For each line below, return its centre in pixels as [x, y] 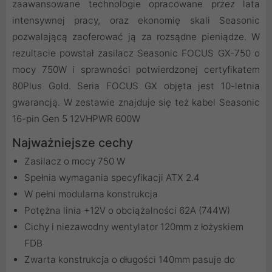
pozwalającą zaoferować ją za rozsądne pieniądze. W [136, 37]
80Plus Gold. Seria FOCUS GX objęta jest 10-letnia [136, 86]
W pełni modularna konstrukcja [91, 194]
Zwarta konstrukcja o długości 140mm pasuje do [130, 260]
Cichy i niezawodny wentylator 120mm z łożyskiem [134, 227]
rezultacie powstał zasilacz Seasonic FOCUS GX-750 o [136, 53]
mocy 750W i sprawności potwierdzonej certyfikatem [136, 70]
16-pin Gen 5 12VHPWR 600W [76, 119]
